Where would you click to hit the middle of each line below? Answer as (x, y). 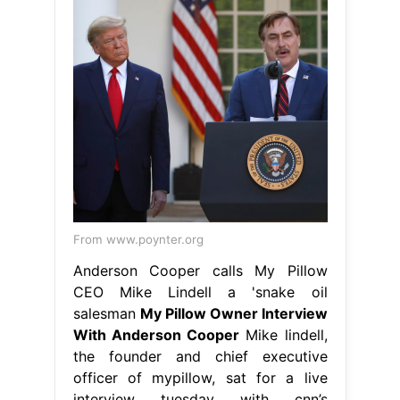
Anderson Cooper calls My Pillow (200, 271)
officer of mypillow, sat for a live (200, 378)
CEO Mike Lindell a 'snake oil (200, 292)
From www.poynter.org (138, 240)
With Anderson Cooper (156, 335)
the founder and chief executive (200, 357)
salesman (106, 314)
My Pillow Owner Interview (233, 314)
